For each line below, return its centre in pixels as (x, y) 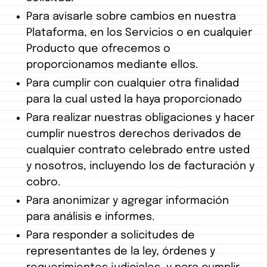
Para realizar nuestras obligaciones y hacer (140, 118)
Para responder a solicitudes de (111, 236)
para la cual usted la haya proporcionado (134, 100)
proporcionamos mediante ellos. (112, 65)
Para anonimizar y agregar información (128, 201)
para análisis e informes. (91, 217)
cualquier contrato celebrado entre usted (138, 150)
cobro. (44, 183)
